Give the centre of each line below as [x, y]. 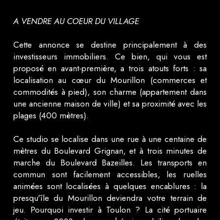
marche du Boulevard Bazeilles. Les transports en [110, 162]
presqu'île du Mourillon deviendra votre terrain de [110, 198]
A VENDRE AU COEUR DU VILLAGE [76, 21]
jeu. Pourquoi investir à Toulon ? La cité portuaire [110, 209]
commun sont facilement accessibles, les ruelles [110, 174]
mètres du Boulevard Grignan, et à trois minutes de [110, 151]
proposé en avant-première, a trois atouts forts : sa [110, 68]
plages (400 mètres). [52, 115]
